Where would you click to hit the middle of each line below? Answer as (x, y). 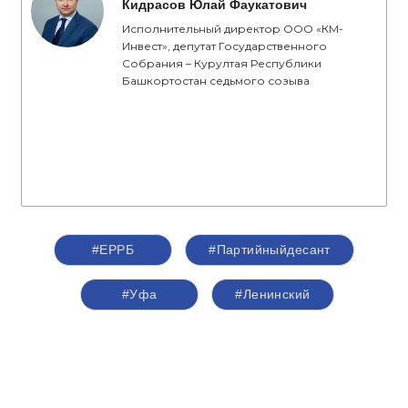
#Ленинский (273, 294)
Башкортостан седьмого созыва (216, 81)
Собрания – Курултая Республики (222, 63)
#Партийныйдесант (270, 250)
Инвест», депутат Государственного (224, 46)
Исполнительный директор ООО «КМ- (233, 29)
